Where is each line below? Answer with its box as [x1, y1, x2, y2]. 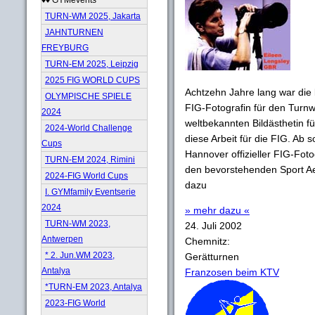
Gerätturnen [185, 251, 239, 262]
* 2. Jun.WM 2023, [45, 250, 115, 260]
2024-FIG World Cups [45, 170, 128, 181]
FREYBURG [41, 42, 89, 53]
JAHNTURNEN [45, 27, 103, 37]
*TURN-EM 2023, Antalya [45, 281, 142, 292]
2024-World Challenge [45, 122, 132, 133]
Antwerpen [41, 233, 83, 244]
